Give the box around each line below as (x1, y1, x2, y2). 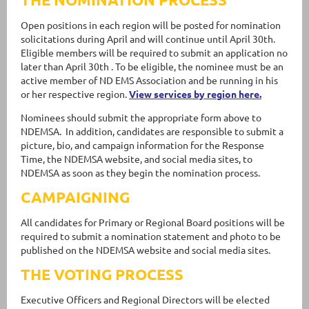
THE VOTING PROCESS (21, 265, 183, 283)
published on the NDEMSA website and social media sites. (21, 243, 270, 256)
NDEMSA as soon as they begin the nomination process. (21, 166, 260, 179)
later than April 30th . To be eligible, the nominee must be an (21, 60, 283, 72)
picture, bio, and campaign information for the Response (21, 139, 264, 151)
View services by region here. (129, 88, 261, 100)
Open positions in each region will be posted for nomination (21, 19, 281, 31)
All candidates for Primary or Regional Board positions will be (21, 216, 285, 228)
